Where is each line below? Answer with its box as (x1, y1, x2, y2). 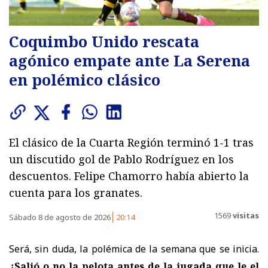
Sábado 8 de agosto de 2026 (9, 211, 112, 223)
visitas (231, 210, 259, 221)
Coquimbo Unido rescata (9, 31, 199, 51)
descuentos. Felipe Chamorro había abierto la (9, 168, 249, 183)
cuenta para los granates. (9, 185, 142, 200)
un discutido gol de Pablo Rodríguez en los (9, 151, 234, 166)
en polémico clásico (9, 69, 160, 90)
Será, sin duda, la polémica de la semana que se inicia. (9, 242, 259, 255)
